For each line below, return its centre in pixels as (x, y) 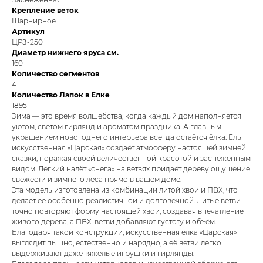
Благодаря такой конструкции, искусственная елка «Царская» (124, 232)
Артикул (28, 32)
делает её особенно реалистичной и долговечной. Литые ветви (126, 201)
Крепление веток (45, 11)
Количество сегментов (55, 74)
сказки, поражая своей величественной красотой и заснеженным (131, 159)
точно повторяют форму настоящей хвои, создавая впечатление (128, 211)
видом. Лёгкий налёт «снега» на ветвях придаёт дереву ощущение (131, 169)
